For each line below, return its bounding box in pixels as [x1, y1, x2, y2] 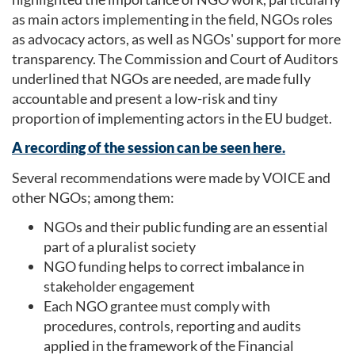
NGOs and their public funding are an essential [44, 218, 328, 236]
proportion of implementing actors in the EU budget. [12, 109, 332, 127]
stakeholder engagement [44, 277, 195, 296]
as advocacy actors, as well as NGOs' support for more [12, 29, 341, 48]
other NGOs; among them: [12, 188, 174, 206]
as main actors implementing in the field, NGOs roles [12, 10, 333, 28]
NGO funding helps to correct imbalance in [44, 258, 304, 276]
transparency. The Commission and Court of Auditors [12, 49, 338, 67]
